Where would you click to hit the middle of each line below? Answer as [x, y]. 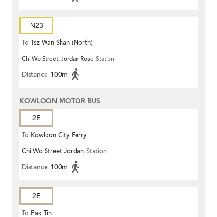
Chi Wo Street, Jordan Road [58, 59]
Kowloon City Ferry [59, 135]
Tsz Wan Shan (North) [62, 43]
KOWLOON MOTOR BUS [60, 101]
